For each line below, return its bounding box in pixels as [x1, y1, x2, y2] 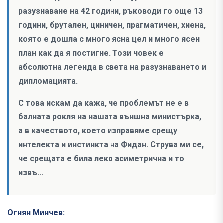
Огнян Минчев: [7, 208, 65, 218]
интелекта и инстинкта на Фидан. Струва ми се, [18, 140, 204, 150]
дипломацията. [18, 76, 78, 86]
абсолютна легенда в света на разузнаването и [18, 62, 206, 72]
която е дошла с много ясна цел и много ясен [18, 34, 200, 44]
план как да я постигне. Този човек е [18, 48, 164, 58]
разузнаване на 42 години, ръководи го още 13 [18, 6, 203, 16]
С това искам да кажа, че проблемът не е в [18, 98, 189, 108]
